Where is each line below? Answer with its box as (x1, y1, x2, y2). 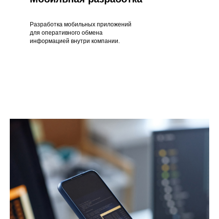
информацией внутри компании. (29, 37, 120, 44)
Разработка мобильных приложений (29, 21, 131, 28)
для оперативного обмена (29, 29, 103, 36)
